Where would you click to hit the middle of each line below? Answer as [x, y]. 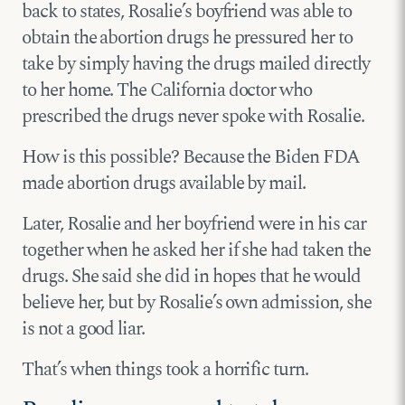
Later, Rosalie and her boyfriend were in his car [194, 225]
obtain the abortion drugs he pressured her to [187, 38]
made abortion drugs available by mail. [164, 184]
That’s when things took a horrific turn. [165, 370]
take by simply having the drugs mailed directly [196, 65]
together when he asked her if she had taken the [196, 251]
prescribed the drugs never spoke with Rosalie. [193, 117]
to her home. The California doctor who [167, 91]
